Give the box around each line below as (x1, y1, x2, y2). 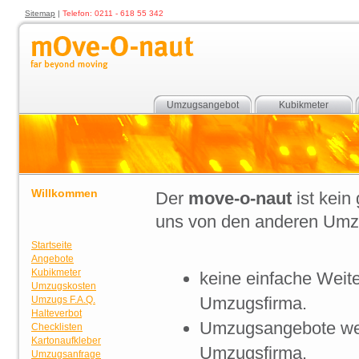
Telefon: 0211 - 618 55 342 (63, 9, 163, 18)
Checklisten (31, 321, 83, 333)
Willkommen (31, 187, 98, 200)
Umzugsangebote (200, 318, 336, 338)
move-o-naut (188, 188, 292, 208)
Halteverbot (31, 308, 82, 319)
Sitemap (25, 9, 55, 18)
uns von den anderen (155, 212, 323, 232)
